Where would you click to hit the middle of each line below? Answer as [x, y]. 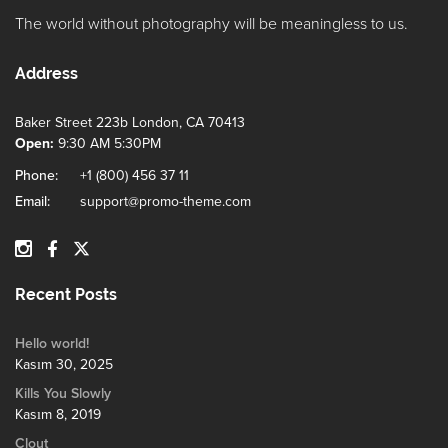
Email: [32, 202]
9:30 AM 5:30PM [107, 144]
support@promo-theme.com [165, 202]
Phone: [36, 176]
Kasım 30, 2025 [64, 365]
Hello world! [52, 344]
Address [46, 74]
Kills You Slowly [63, 394]
